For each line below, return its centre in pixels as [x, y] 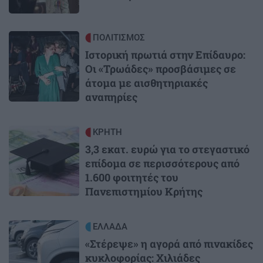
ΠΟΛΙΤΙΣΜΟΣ [119, 37]
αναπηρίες [111, 97]
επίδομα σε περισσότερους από [162, 163]
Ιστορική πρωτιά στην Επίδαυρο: [165, 54]
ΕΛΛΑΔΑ [110, 226]
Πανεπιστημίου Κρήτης [144, 191]
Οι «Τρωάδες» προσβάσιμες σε [161, 68]
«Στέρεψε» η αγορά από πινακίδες [169, 243]
